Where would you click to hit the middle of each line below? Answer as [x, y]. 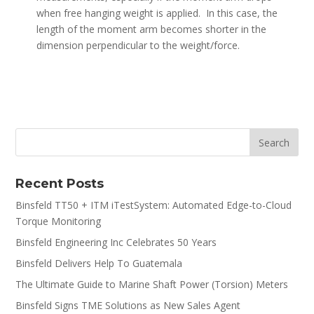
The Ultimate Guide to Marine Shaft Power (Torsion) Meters [152, 284]
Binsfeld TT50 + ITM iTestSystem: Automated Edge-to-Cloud [154, 205]
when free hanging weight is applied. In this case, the [157, 13]
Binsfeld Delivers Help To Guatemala [99, 263]
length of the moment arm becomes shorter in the [152, 29]
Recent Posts [60, 183]
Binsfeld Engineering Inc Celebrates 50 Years [116, 242]
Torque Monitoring [59, 221]
